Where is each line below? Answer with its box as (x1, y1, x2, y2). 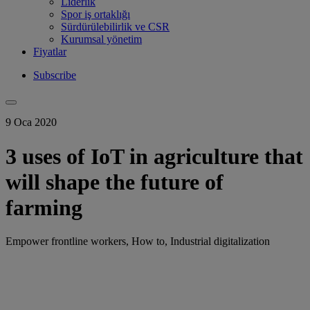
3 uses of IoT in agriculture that (6, 143, 303, 169)
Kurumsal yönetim (61, 33, 142, 46)
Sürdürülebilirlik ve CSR (61, 21, 170, 33)
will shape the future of (6, 169, 224, 194)
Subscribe (33, 69, 76, 82)
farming (6, 194, 82, 220)
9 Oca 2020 (6, 116, 57, 129)
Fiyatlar (33, 46, 66, 58)
